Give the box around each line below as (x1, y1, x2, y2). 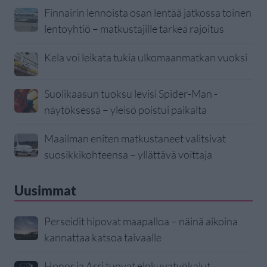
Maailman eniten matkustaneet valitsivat (44, 131, 226, 145)
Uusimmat (14, 182, 76, 198)
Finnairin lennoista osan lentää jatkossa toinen (44, 5, 252, 19)
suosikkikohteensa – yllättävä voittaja (44, 147, 212, 161)
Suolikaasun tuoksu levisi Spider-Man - (44, 86, 218, 100)
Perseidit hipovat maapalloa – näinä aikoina (44, 214, 238, 228)
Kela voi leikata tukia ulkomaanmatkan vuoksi (44, 50, 247, 64)
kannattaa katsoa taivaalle (44, 230, 162, 244)
